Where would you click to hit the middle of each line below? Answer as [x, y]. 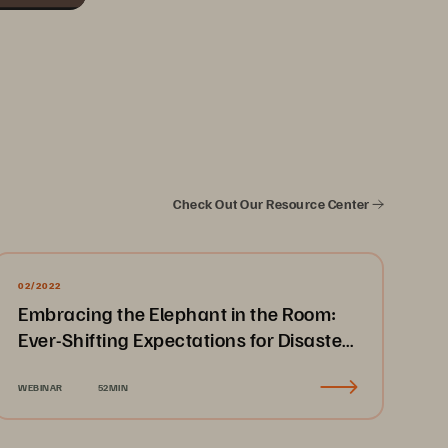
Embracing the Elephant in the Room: [177, 313]
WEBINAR [40, 387]
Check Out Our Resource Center [272, 203]
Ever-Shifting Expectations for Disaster [184, 339]
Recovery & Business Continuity [153, 365]
